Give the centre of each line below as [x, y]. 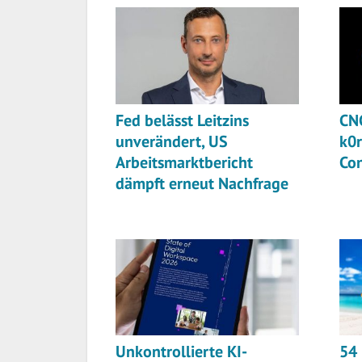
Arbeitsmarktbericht [184, 162]
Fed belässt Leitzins [182, 120]
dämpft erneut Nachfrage [202, 183]
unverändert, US [172, 141]
